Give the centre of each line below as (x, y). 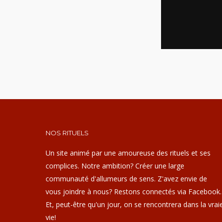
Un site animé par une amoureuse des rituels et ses (128, 153)
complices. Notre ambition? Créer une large (115, 166)
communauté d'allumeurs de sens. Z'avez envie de (126, 179)
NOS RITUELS (67, 133)
